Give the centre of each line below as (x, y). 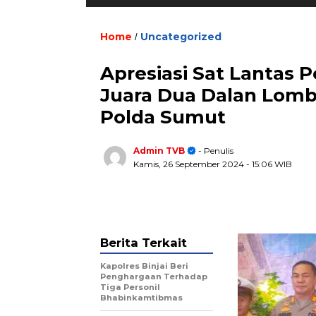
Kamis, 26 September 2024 (190, 164)
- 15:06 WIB (269, 164)
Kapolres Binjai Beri (144, 266)
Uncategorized (181, 36)
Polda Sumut (163, 117)
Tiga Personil (130, 287)
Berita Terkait (144, 242)
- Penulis (215, 150)
